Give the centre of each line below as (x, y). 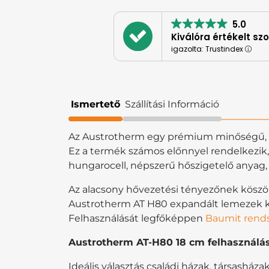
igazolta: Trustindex (208, 49)
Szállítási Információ (172, 104)
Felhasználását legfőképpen (137, 218)
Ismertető (95, 104)
